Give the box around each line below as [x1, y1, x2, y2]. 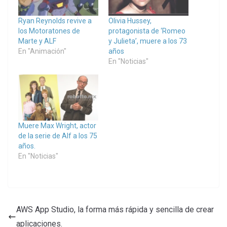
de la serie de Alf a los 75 [18, 131, 97, 140]
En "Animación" [18, 47, 66, 56]
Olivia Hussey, [108, 17, 152, 25]
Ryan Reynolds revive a [18, 17, 92, 25]
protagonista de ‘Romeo [108, 27, 185, 35]
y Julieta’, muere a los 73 [108, 37, 187, 46]
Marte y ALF [18, 37, 56, 46]
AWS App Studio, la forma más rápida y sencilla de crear [16, 204, 214, 214]
